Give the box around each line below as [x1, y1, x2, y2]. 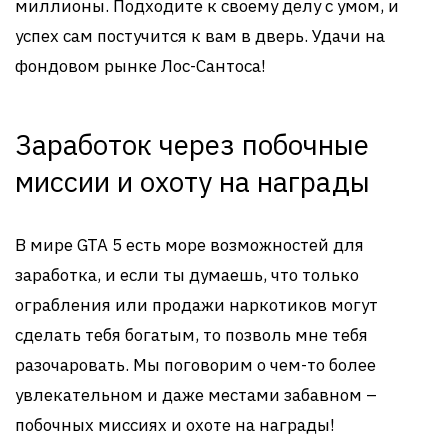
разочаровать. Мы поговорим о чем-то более [15, 354, 376, 376]
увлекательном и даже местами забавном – [15, 384, 377, 406]
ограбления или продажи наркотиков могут [15, 294, 378, 316]
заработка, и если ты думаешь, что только [15, 264, 359, 286]
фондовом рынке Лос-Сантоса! [15, 55, 266, 77]
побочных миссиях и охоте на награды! [15, 414, 335, 436]
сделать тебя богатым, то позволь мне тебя [15, 324, 368, 346]
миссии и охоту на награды [15, 163, 370, 200]
